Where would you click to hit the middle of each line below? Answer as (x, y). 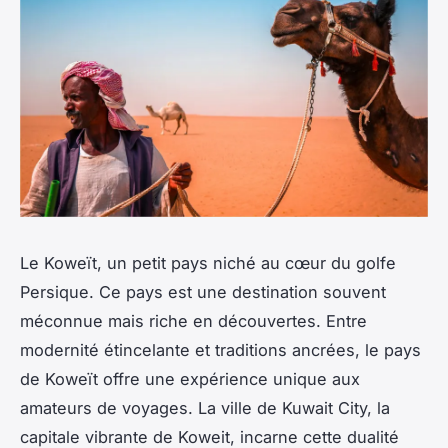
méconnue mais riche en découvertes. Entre (193, 320)
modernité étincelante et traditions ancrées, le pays (220, 349)
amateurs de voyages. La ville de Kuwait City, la (205, 407)
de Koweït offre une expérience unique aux (190, 378)
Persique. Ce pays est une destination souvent (203, 291)
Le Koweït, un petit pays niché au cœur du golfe (208, 262)
